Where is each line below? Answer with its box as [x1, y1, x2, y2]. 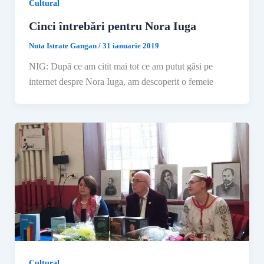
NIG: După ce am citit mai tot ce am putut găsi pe [28, 61, 213, 71]
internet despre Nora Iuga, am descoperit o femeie [28, 76, 213, 87]
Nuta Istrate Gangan [28, 41, 98, 50]
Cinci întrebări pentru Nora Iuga [28, 19, 196, 32]
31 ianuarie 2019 [102, 41, 159, 50]
